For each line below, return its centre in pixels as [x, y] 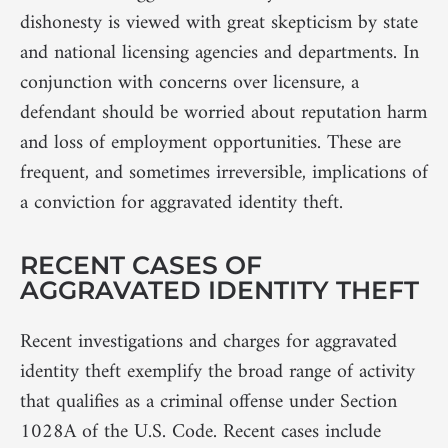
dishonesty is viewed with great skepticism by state [219, 23]
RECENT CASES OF [141, 265]
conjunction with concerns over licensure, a [189, 83]
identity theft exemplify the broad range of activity [217, 373]
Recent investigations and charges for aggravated [208, 343]
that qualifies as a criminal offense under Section [208, 403]
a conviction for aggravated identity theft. [181, 203]
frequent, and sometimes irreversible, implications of [224, 173]
